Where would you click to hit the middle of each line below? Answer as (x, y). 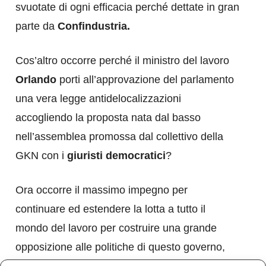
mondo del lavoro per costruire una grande (116, 228)
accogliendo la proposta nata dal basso (108, 117)
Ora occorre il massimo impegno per (102, 190)
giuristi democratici (116, 155)
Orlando (36, 79)
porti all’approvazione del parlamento (145, 79)
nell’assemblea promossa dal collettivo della (119, 136)
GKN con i (41, 155)
